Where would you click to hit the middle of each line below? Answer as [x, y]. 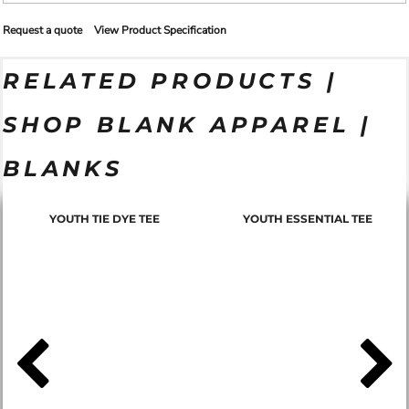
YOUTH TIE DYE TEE [104, 219]
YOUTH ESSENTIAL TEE [307, 219]
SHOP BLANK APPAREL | [187, 125]
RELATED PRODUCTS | [170, 81]
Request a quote [42, 30]
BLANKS [63, 168]
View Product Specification [160, 30]
